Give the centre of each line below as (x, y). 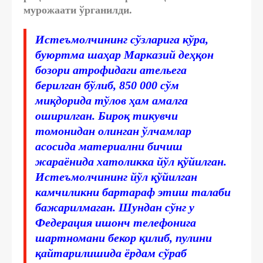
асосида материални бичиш (109, 146)
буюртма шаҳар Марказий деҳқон (124, 54)
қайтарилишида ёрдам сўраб (111, 253)
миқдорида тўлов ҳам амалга (112, 100)
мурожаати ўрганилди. (78, 10)
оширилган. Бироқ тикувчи (107, 115)
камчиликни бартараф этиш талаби (133, 192)
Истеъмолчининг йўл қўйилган (116, 176)
